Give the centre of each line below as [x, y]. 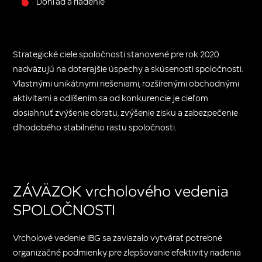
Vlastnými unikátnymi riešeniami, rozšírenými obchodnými [126, 83]
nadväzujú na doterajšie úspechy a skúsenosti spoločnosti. [128, 68]
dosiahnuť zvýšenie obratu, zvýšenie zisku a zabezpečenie [126, 112]
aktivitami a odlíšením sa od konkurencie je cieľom [111, 98]
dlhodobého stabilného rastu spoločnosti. [95, 127]
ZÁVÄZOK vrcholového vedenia [121, 190]
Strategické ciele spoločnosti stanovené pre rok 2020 [116, 54]
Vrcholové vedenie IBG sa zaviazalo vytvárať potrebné [118, 237]
